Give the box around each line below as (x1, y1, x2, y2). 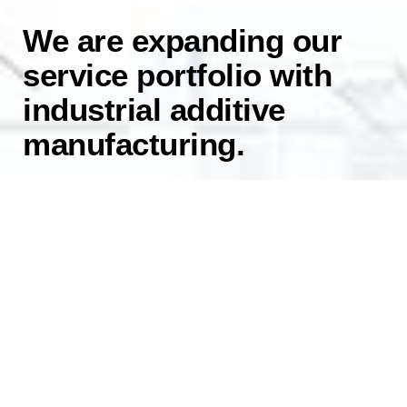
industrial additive (23, 91, 285, 127)
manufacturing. (23, 125, 244, 162)
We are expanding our (23, 22, 342, 58)
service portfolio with (23, 56, 332, 93)
